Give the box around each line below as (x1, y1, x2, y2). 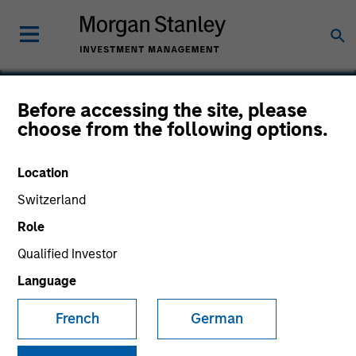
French (55, 310, 99, 327)
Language (17, 273, 77, 288)
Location (17, 165, 69, 180)
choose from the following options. (17, 118, 329, 141)
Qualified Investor (17, 246, 118, 261)
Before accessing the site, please (17, 99, 308, 122)
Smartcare (6, 119, 149, 153)
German (191, 310, 244, 327)
